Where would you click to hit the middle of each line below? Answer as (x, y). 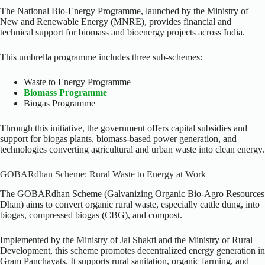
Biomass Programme (65, 93)
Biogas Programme (59, 104)
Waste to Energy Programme (77, 82)
